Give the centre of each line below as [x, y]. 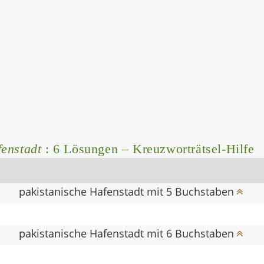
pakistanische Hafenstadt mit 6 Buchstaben [127, 233]
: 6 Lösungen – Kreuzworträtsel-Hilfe [148, 148]
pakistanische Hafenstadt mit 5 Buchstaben [127, 191]
